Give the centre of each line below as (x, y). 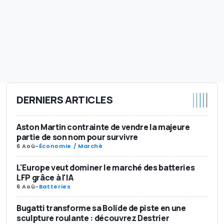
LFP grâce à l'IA (45, 177)
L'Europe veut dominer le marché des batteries (106, 167)
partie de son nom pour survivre (77, 137)
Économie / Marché (71, 146)
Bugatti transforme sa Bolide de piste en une (101, 208)
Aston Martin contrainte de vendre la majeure (103, 127)
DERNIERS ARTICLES (65, 100)
